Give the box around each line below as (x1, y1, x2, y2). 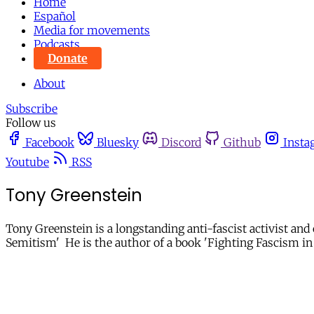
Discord (161, 135, 201, 149)
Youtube (6, 155, 49, 169)
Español (34, 9, 76, 23)
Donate (48, 51, 88, 65)
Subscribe (6, 102, 57, 116)
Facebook (25, 135, 74, 149)
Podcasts (34, 37, 80, 51)
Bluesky (97, 135, 139, 149)
